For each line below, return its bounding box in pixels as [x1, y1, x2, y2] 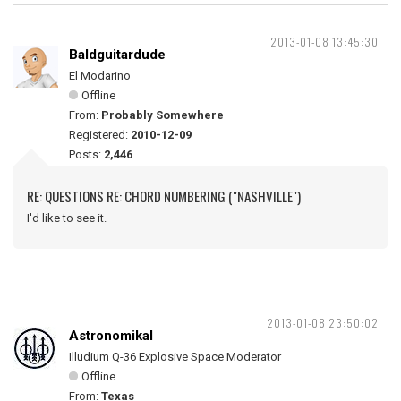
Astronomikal [69, 328, 153, 344]
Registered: [69, 128, 131, 141]
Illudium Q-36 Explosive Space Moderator [69, 350, 281, 363]
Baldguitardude [69, 47, 166, 63]
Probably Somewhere [101, 108, 224, 122]
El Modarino [69, 69, 131, 82]
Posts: [69, 148, 104, 161]
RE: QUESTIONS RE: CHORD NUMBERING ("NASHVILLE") [27, 186, 301, 206]
